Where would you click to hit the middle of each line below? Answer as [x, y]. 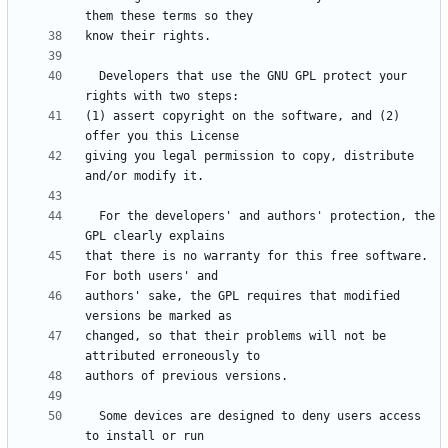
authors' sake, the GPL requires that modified [242, 296]
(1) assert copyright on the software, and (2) [242, 116]
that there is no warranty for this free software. [256, 256]
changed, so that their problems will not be [235, 336]
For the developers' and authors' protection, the [92, 216]
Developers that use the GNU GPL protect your [92, 76]
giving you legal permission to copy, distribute [249, 156]
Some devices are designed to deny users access [92, 416]
